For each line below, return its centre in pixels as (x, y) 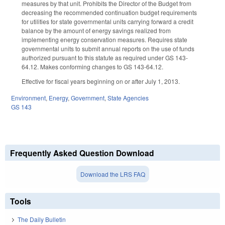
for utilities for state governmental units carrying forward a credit (107, 22)
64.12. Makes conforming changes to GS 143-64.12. (92, 67)
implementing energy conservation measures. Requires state (104, 40)
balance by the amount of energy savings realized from (96, 31)
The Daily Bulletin (42, 219)
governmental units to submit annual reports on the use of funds (108, 49)
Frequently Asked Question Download (82, 153)
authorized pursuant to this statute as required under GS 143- (105, 58)
